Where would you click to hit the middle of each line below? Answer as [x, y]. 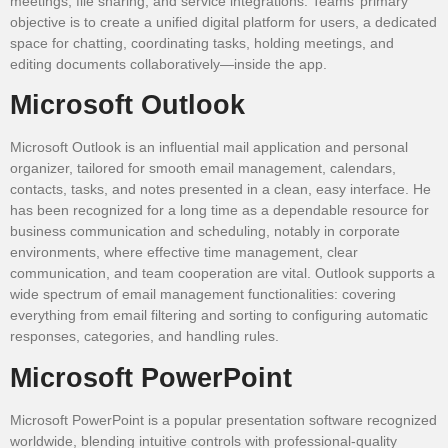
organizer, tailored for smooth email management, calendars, [203, 168]
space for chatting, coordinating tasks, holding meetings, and [202, 42]
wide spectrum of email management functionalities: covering [203, 294]
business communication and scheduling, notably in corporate [205, 231]
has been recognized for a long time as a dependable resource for [219, 210]
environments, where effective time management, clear [184, 252]
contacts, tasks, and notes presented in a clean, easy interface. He [220, 189]
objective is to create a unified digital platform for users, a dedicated [223, 21]
